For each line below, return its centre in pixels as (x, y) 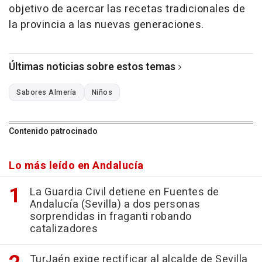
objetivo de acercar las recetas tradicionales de (127, 9)
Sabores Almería (46, 93)
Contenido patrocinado (53, 132)
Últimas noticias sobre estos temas (92, 67)
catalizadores (63, 229)
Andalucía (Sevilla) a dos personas (115, 205)
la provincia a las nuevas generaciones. (106, 25)
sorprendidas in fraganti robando (111, 217)
